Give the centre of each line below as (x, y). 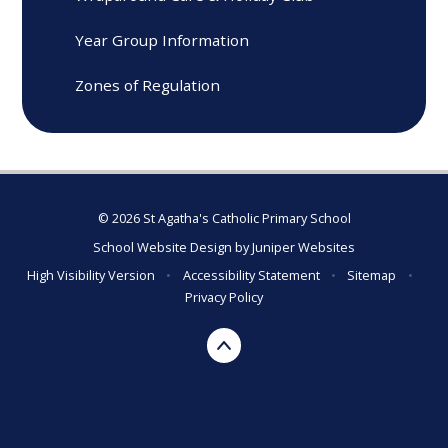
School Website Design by (172, 246)
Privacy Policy (224, 296)
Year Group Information (162, 39)
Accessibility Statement (251, 274)
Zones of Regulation (148, 85)
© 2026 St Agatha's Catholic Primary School (224, 218)
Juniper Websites (303, 246)
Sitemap (372, 274)
